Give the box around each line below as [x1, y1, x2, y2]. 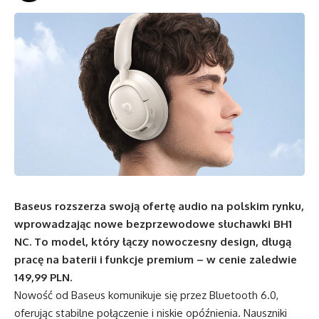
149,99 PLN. [14, 271, 72, 284]
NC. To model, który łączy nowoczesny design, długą [14, 235, 291, 249]
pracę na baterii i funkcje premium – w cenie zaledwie [14, 253, 297, 266]
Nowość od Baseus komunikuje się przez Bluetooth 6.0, [14, 288, 278, 302]
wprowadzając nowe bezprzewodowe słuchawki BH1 [14, 217, 292, 231]
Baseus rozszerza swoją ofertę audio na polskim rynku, [14, 199, 304, 213]
